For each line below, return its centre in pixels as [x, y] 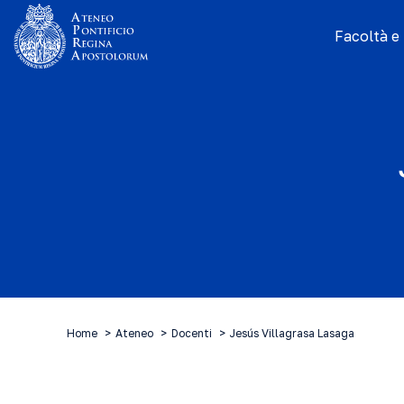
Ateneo [134, 333]
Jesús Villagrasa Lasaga [292, 333]
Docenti [192, 333]
